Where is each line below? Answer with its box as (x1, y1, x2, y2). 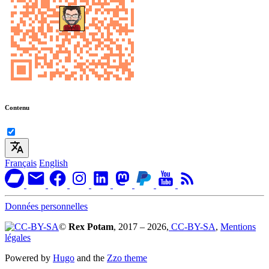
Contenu (5, 103, 29, 111)
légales (5, 232, 31, 243)
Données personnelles (5, 201, 88, 211)
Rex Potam (68, 221, 113, 232)
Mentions (220, 221, 256, 232)
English (39, 157, 68, 168)
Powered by (5, 252, 53, 263)
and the (74, 252, 107, 263)
